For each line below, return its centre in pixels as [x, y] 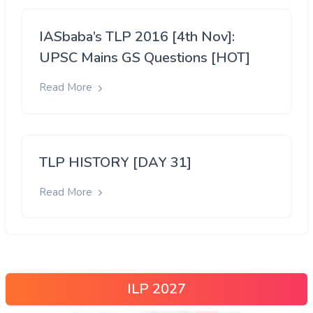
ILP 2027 [156, 289]
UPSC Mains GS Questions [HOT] [145, 58]
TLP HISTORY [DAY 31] [115, 162]
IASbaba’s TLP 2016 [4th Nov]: [137, 37]
